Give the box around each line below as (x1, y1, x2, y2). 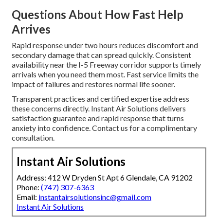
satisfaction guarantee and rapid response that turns (12, 113, 184, 123)
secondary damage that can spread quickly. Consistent (12, 50, 191, 59)
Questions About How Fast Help (12, 7, 183, 21)
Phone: (17, 182, 41, 192)
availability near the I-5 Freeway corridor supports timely (12, 59, 201, 69)
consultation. (12, 132, 54, 142)
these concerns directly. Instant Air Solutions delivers (12, 103, 186, 113)
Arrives (12, 21, 51, 36)
